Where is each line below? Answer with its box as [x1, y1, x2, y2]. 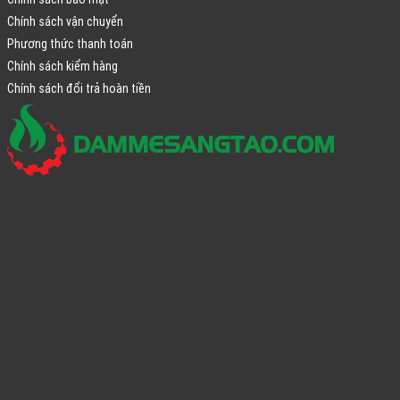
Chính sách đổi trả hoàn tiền [6, 79, 151, 96]
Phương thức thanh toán [6, 35, 133, 52]
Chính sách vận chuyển [6, 12, 123, 29]
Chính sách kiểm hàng [6, 57, 118, 74]
